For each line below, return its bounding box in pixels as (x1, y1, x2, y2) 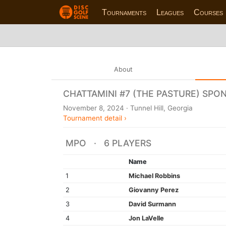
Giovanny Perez (128, 186, 179, 194)
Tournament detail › (63, 114, 127, 122)
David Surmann (128, 200, 176, 208)
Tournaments (102, 8, 147, 17)
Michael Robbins (128, 172, 180, 180)
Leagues (156, 8, 184, 17)
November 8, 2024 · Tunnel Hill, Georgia (63, 103, 193, 112)
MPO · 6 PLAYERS (65, 137, 151, 148)
